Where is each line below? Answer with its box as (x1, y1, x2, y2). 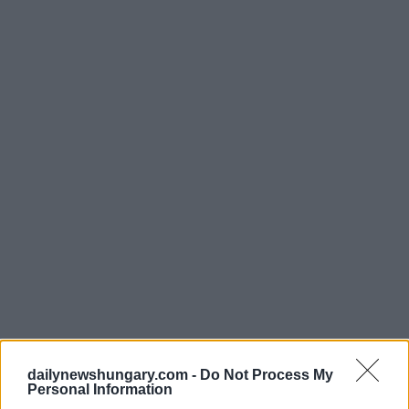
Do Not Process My (200, 366, 333, 383)
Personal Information (27, 381, 173, 397)
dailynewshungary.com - (27, 366, 200, 383)
